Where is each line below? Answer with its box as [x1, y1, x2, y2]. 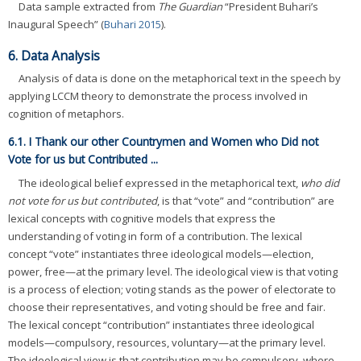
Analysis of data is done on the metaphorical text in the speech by [19, 71, 341, 85]
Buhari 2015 [104, 17, 161, 32]
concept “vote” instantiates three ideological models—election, [8, 246, 313, 261]
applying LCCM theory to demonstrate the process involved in [8, 89, 308, 103]
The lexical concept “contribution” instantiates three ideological [8, 317, 314, 332]
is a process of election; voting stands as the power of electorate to [8, 281, 336, 297]
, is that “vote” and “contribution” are [157, 193, 334, 208]
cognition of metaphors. [8, 106, 124, 121]
